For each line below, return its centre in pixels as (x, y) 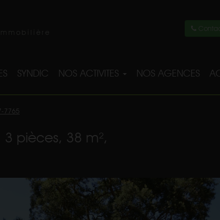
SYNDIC (33, 73)
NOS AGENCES (168, 73)
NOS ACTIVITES (90, 73)
